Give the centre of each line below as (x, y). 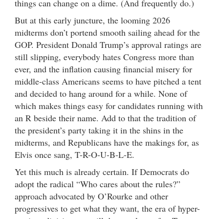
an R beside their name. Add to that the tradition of (105, 118)
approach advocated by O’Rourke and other (91, 196)
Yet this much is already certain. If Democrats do (102, 171)
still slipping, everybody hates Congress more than (104, 56)
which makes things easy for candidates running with (109, 105)
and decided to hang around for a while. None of (101, 93)
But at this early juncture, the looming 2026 (92, 20)
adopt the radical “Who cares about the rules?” (98, 184)
